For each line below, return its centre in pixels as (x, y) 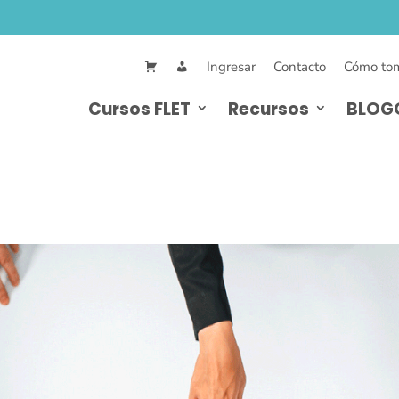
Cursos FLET (139, 109)
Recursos (269, 109)
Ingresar (231, 67)
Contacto (300, 67)
